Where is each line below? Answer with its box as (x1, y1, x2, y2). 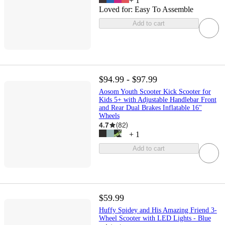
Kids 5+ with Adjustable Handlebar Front (98, 96, 216, 104)
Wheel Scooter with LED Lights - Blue (98, 214, 211, 222)
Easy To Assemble (134, 5, 193, 14)
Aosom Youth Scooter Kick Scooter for (98, 88, 211, 96)
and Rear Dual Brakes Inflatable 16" (98, 104, 202, 112)
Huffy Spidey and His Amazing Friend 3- (98, 206, 217, 214)
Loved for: (98, 5, 135, 14)
